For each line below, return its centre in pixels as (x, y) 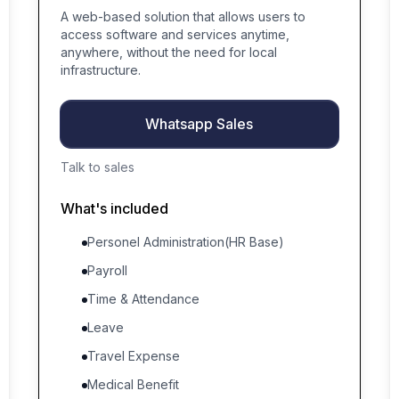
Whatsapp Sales (199, 124)
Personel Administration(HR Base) (185, 242)
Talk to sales (97, 167)
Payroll (107, 270)
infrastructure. (100, 70)
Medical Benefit (133, 384)
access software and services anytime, (175, 34)
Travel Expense (133, 356)
